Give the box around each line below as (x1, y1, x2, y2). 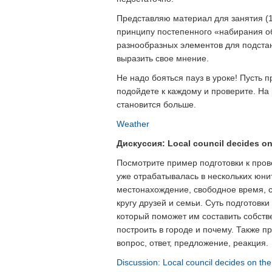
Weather (117, 119, 149, 129)
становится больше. (117, 100, 196, 109)
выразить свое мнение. (117, 53, 209, 63)
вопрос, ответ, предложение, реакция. (117, 238, 268, 248)
